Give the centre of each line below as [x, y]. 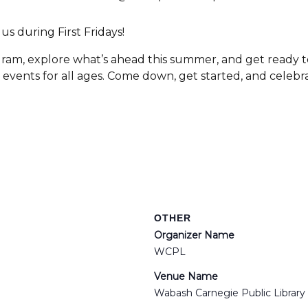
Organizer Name [194, 235]
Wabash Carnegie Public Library [230, 293]
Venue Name [186, 276]
